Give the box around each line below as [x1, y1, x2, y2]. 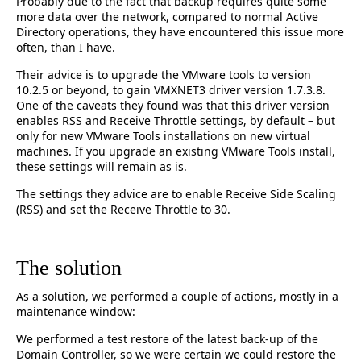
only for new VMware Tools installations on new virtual [16, 128, 310, 144]
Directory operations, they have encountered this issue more [16, 24, 344, 40]
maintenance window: [16, 304, 135, 320]
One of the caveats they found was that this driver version [16, 98, 330, 114]
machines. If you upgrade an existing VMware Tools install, [16, 143, 335, 160]
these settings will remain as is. [16, 159, 187, 175]
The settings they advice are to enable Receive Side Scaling [16, 186, 336, 202]
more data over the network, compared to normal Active [16, 9, 318, 25]
